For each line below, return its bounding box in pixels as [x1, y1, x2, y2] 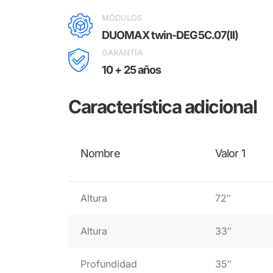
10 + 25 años [102, 63, 161, 76]
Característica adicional [68, 96, 257, 118]
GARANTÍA [102, 48, 143, 57]
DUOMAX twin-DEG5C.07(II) [102, 29, 239, 41]
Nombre [80, 147, 120, 160]
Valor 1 [215, 147, 245, 160]
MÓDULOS [102, 13, 142, 23]
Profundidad [80, 258, 137, 270]
